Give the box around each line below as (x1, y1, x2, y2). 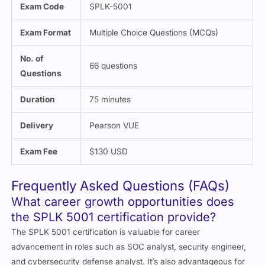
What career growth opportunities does (11, 194, 235, 209)
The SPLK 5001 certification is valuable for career (11, 227, 201, 237)
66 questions (89, 61, 138, 71)
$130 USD (89, 147, 128, 157)
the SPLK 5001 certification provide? (11, 209, 216, 224)
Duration (20, 95, 56, 105)
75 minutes (89, 95, 131, 105)
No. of (20, 54, 44, 64)
